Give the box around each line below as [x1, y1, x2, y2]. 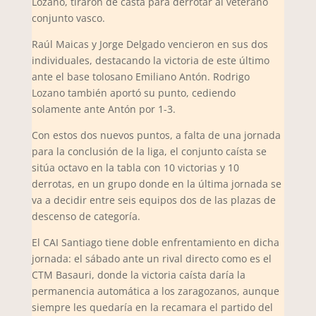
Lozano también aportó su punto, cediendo [31, 85, 236, 99]
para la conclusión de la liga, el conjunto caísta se [31, 144, 267, 158]
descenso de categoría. [31, 209, 140, 223]
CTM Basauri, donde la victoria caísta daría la [31, 267, 245, 281]
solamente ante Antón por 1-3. [31, 102, 176, 116]
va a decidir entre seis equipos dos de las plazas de [31, 193, 276, 207]
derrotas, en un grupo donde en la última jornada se [31, 176, 281, 190]
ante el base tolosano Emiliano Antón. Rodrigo [31, 69, 250, 83]
